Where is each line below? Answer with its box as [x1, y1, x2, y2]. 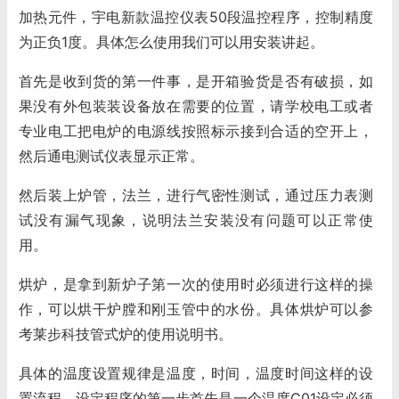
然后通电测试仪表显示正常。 [18, 146, 204, 165]
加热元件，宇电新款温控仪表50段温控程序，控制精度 [18, 7, 373, 26]
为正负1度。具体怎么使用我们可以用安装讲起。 [18, 32, 324, 51]
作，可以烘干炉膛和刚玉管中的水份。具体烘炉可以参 [18, 299, 373, 318]
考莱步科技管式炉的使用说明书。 [18, 324, 232, 343]
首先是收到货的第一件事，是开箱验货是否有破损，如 [18, 71, 373, 90]
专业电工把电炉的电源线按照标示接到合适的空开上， [18, 121, 373, 140]
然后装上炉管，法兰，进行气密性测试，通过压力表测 [18, 185, 373, 204]
